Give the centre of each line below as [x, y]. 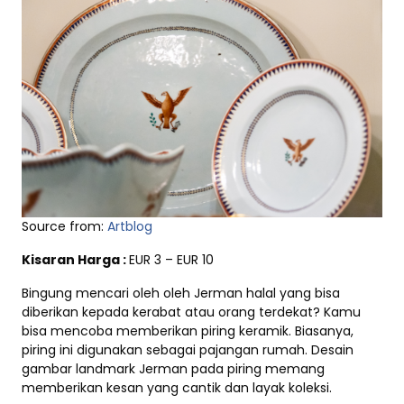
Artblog [128, 227]
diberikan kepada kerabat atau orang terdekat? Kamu [191, 312]
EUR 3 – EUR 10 [171, 260]
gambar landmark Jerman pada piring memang [173, 369]
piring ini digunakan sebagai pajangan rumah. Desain [188, 350]
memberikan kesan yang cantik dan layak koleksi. [177, 388]
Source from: [63, 227]
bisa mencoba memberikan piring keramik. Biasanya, [188, 331]
